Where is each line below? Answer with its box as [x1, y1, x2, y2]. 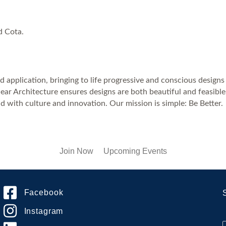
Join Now [59, 147, 93, 155]
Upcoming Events [103, 147, 167, 155]
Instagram [24, 207, 64, 215]
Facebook [24, 188, 64, 197]
